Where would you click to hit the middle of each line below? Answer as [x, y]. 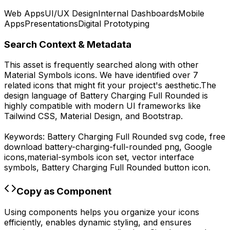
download [24, 147]
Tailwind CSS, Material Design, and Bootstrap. [93, 116]
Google [198, 147]
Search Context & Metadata [68, 44]
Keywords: [26, 137]
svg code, [188, 137]
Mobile [191, 13]
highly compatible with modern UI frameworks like [102, 106]
